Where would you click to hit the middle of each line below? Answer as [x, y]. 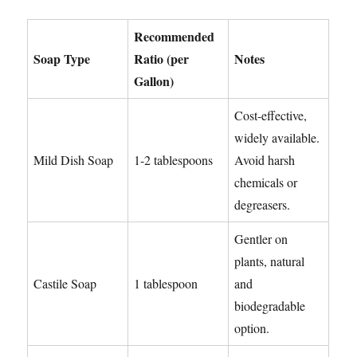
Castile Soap [65, 284]
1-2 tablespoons [174, 160]
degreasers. [263, 205]
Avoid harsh [265, 160]
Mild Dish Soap [74, 160]
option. [252, 328]
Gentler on [261, 239]
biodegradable [270, 306]
